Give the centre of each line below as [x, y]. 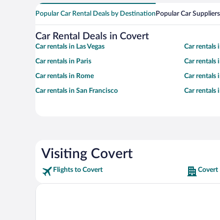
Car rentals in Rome [65, 76]
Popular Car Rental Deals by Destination [96, 14]
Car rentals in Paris [63, 62]
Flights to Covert [78, 170]
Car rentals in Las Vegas [70, 47]
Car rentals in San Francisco [77, 91]
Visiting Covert [87, 154]
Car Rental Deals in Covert [92, 37]
